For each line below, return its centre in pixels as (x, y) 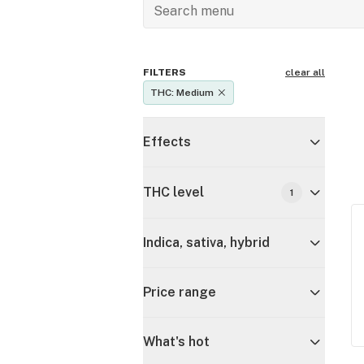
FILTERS (165, 72)
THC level (173, 192)
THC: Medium (182, 93)
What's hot (176, 342)
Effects (167, 142)
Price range (180, 292)
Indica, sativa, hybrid (206, 243)
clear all (305, 72)
